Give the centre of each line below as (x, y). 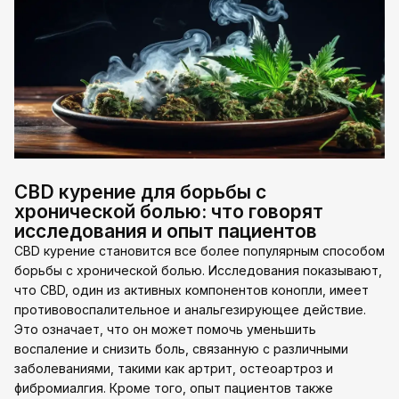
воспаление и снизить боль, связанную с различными (181, 349)
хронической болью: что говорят (169, 212)
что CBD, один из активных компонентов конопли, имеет (191, 290)
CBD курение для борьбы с (140, 192)
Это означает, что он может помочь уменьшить (165, 329)
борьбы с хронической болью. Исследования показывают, (198, 270)
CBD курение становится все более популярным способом (199, 251)
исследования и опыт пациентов (166, 231)
